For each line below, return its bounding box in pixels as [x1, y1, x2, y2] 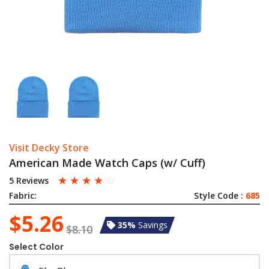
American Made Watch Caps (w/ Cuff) [9, 156, 205, 170]
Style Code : [194, 190, 246, 201]
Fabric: [9, 190, 37, 201]
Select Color [9, 241, 64, 253]
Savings [138, 219, 168, 231]
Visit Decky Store [9, 141, 89, 154]
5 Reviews [9, 175, 49, 186]
